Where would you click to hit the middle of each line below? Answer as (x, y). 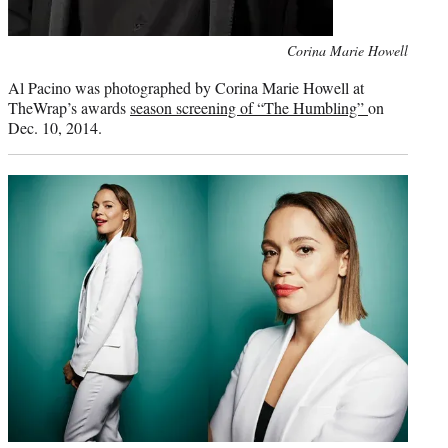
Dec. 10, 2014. (55, 128)
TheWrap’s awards (69, 108)
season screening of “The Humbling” (249, 108)
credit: (25, 72)
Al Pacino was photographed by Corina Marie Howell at (186, 88)
